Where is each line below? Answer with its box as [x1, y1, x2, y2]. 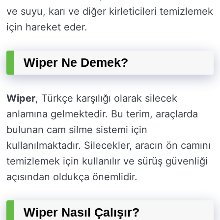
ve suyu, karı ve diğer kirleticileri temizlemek [6, 5, 213, 18]
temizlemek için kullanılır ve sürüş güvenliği [6, 155, 208, 167]
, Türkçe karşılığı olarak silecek [35, 92, 177, 105]
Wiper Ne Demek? [24, 55, 128, 70]
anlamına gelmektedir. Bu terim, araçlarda [6, 108, 198, 120]
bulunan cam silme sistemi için [6, 124, 147, 136]
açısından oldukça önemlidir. [6, 171, 137, 183]
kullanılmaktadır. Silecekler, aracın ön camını [6, 139, 211, 152]
